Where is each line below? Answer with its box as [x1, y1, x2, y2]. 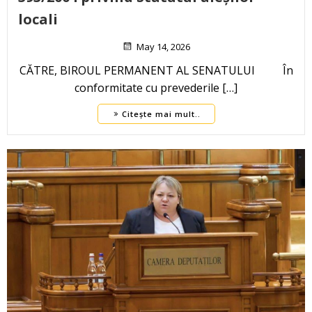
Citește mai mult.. [121, 109, 201, 120]
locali [18, 10, 58, 29]
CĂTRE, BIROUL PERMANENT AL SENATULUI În [19, 63, 293, 79]
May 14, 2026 [136, 40, 190, 54]
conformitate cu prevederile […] [75, 80, 237, 96]
